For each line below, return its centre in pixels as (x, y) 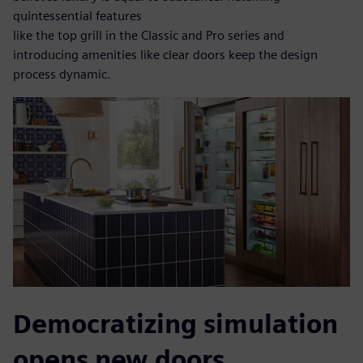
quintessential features (77, 16)
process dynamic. (62, 75)
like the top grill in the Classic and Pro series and (149, 36)
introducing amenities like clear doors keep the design (165, 55)
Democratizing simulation (175, 324)
